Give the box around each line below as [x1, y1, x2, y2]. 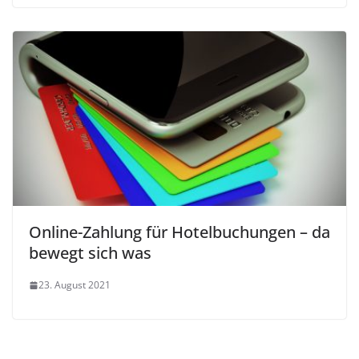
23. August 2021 [38, 278, 111, 292]
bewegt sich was [29, 242, 151, 264]
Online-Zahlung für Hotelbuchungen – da [29, 221, 330, 244]
